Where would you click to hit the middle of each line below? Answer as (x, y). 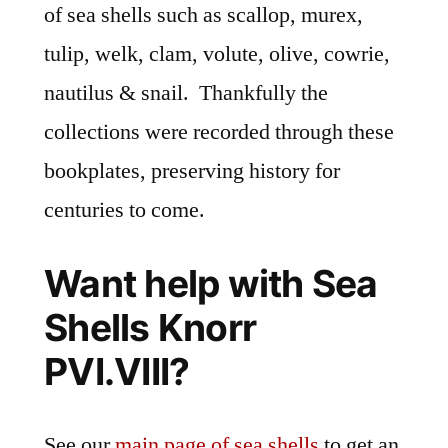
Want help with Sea (211, 284)
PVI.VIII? (117, 372)
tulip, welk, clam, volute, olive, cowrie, (217, 54)
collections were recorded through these (219, 132)
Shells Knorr (150, 328)
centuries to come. (124, 210)
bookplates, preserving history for (192, 171)
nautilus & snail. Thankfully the (186, 93)
